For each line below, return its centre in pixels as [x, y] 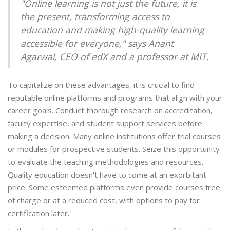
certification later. [39, 213]
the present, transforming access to [95, 17]
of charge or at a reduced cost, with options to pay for [104, 200]
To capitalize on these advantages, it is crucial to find [101, 85]
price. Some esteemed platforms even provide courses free [114, 188]
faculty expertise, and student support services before [105, 123]
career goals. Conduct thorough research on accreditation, [110, 111]
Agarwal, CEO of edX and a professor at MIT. [115, 57]
